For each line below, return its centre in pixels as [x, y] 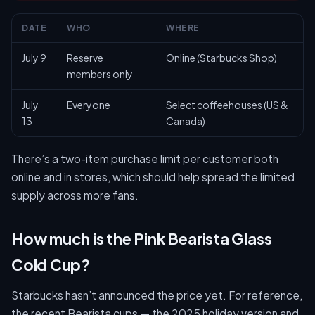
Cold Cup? [51, 264]
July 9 [34, 58]
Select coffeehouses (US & [227, 105]
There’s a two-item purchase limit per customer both [145, 159]
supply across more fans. [75, 195]
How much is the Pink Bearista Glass [142, 238]
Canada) [186, 121]
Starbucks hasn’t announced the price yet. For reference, [157, 295]
